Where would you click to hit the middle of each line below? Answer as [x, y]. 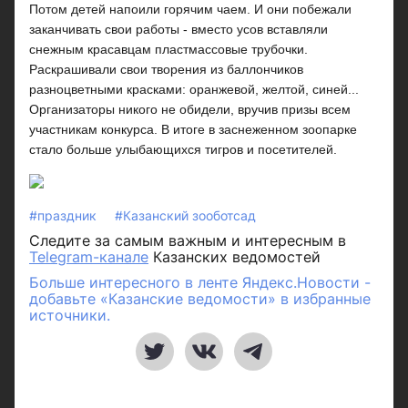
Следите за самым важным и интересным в [188, 240]
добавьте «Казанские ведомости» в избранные [200, 299]
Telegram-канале [89, 257]
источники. [70, 315]
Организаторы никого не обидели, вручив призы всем [190, 109]
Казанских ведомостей [235, 257]
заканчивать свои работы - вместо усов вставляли [178, 29]
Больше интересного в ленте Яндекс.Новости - [200, 282]
